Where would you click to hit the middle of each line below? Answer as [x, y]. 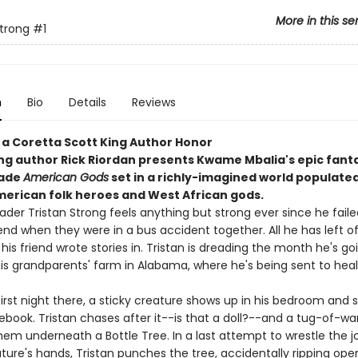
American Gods [66, 177]
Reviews [153, 102]
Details [87, 102]
